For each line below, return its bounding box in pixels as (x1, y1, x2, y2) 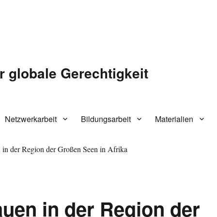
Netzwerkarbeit (5, 113, 57, 124)
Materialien (155, 113, 194, 124)
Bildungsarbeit (81, 113, 131, 124)
